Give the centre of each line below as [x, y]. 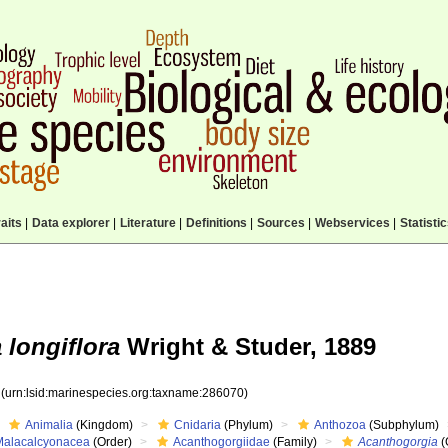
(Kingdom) [103, 425]
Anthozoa [340, 425]
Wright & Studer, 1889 [248, 346]
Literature [147, 223]
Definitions [216, 223]
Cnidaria [198, 425]
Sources [280, 223]
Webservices [352, 223]
